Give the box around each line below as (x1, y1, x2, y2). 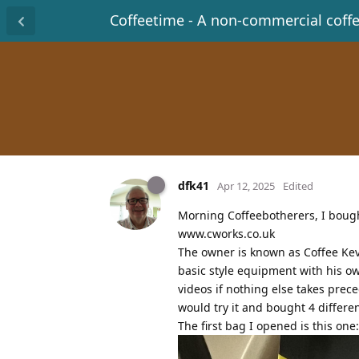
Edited (283, 178, 313, 193)
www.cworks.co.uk (178, 225, 275, 241)
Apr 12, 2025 (217, 178, 275, 193)
